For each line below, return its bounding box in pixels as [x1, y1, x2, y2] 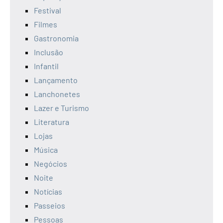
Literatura [34, 116, 69, 126]
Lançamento [34, 75, 78, 85]
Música [34, 144, 58, 154]
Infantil [34, 61, 59, 71]
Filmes [34, 19, 57, 29]
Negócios [34, 158, 67, 168]
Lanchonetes [34, 89, 80, 99]
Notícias [34, 186, 62, 196]
